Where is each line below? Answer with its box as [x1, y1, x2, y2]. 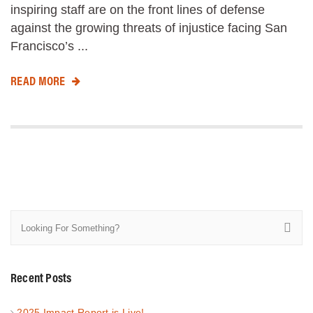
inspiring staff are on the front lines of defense [10, 2, 265, 17]
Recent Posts [10, 269, 72, 286]
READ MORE [10, 72, 66, 89]
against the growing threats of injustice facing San [10, 20, 287, 35]
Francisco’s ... [10, 38, 88, 53]
